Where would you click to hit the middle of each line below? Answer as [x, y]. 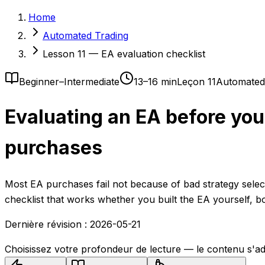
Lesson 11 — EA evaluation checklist [124, 54]
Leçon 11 [196, 82]
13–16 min [155, 82]
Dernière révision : [46, 224]
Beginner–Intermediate [69, 82]
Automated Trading [85, 35]
